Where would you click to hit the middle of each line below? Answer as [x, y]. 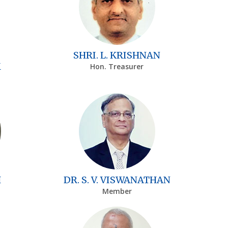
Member [117, 191]
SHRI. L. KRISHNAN [117, 55]
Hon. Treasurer [117, 66]
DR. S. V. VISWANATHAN [117, 180]
